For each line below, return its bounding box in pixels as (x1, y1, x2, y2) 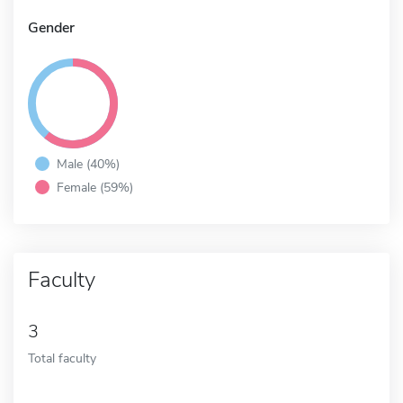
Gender (28, 17, 75, 38)
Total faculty (28, 348, 96, 367)
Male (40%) (57, 154, 120, 173)
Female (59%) (57, 177, 133, 196)
